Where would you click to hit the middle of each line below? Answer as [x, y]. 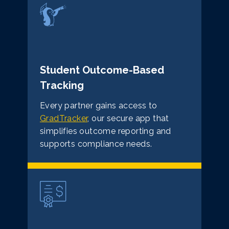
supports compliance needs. [96, 144]
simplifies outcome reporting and [106, 131]
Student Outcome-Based [102, 70]
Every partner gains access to [99, 106]
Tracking [62, 86]
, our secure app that [128, 119]
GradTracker [64, 119]
